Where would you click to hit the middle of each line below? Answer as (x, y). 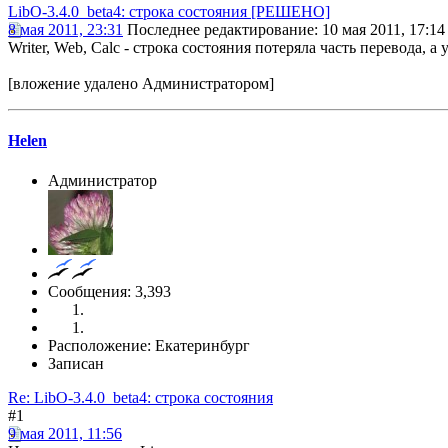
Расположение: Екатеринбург (149, 345)
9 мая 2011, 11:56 (65, 433)
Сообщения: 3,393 (109, 291)
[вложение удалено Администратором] (141, 84)
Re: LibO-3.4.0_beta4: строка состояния (140, 397)
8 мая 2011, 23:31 (65, 30)
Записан (76, 363)
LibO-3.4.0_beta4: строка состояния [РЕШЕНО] (169, 12)
